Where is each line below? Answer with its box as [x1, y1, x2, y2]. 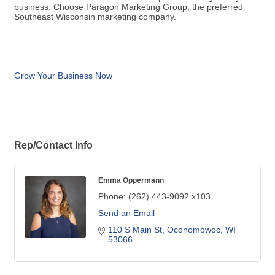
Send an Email [98, 208, 155, 219]
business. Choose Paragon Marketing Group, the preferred [14, 2, 243, 12]
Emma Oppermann [98, 176, 164, 185]
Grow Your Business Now [14, 71, 112, 81]
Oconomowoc [167, 225, 220, 235]
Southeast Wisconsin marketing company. [14, 12, 176, 22]
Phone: [98, 192, 126, 202]
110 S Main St [108, 225, 162, 235]
